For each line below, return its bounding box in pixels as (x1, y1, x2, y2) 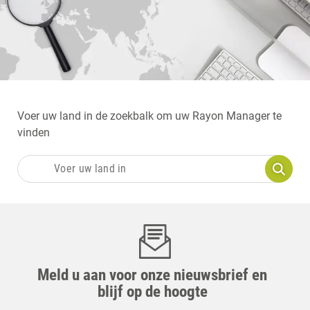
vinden (17, 125, 50, 139)
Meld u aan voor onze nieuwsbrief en (37, 265, 267, 284)
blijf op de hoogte (97, 282, 208, 301)
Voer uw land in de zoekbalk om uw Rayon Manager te (17, 109, 282, 122)
